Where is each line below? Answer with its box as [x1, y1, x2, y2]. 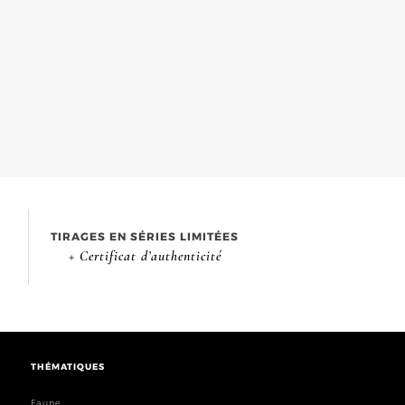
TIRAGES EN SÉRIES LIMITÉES [51, 230, 239, 244]
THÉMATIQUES [30, 362, 105, 372]
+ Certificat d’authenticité [68, 248, 221, 265]
